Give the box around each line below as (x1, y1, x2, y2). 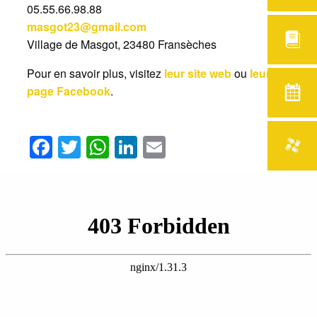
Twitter (81, 130, 155, 163)
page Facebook (27, 83, 111, 100)
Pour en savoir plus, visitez (27, 65, 165, 82)
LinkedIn (137, 130, 233, 163)
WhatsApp (109, 130, 223, 163)
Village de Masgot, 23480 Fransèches (27, 36, 217, 53)
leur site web (164, 65, 232, 82)
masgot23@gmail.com (27, 18, 150, 35)
